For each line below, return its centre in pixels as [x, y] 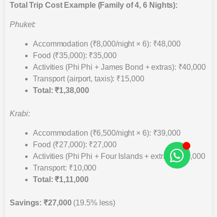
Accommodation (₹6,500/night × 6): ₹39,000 [107, 133]
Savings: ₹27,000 [41, 202]
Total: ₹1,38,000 [61, 90]
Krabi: [20, 113]
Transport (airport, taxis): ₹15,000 [89, 78]
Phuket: [23, 24]
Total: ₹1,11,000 [61, 179]
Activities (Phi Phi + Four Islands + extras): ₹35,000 [119, 156]
